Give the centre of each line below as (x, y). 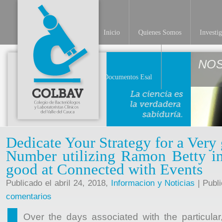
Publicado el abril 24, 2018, (58, 183)
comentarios (29, 196)
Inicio (112, 32)
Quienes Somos (160, 32)
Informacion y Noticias (153, 183)
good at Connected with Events (104, 169)
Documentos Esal (128, 77)
